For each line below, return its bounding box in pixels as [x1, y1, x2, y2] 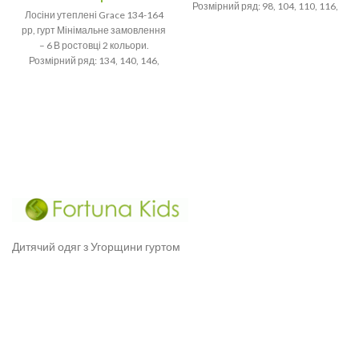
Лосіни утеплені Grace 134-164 [24, 8, 163, 21]
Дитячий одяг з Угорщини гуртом [12, 239, 180, 253]
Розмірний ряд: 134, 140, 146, [28, 54, 159, 67]
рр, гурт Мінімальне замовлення [22, 23, 166, 36]
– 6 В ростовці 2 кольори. [38, 38, 149, 51]
